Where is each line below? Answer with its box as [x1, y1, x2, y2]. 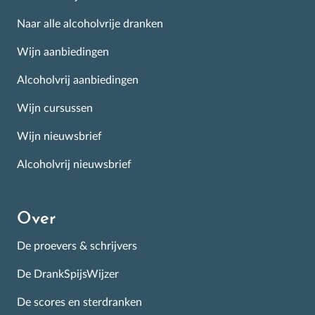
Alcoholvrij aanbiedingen [17, 74, 139, 86]
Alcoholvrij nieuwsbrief [17, 158, 131, 170]
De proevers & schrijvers [17, 240, 137, 252]
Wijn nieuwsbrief [17, 130, 102, 142]
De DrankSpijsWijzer [17, 268, 119, 280]
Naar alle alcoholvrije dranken [17, 18, 163, 30]
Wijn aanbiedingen [17, 46, 109, 58]
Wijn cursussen [17, 102, 93, 114]
